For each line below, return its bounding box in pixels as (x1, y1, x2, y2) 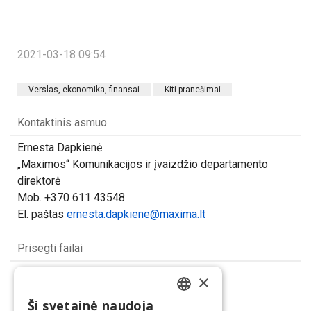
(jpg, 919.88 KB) (87, 271, 150, 283)
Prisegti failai (17, 241, 83, 255)
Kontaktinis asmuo (17, 115, 107, 129)
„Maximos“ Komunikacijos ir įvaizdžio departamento (17, 157, 268, 171)
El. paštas (17, 207, 67, 221)
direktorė (17, 174, 60, 187)
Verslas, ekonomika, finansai (28, 84, 140, 94)
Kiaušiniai (35, 269, 81, 283)
